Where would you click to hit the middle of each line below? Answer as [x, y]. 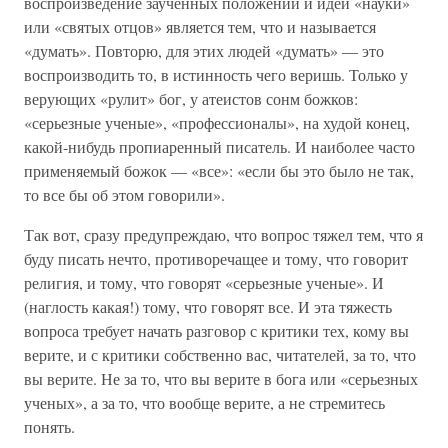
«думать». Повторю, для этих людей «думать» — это [204, 50]
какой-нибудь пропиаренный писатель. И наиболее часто [219, 146]
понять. [49, 426]
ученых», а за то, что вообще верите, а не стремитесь [204, 402]
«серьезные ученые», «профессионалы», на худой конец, [217, 122]
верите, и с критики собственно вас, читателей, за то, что [220, 354]
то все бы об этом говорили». [124, 194]
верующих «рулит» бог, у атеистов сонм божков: [191, 98]
